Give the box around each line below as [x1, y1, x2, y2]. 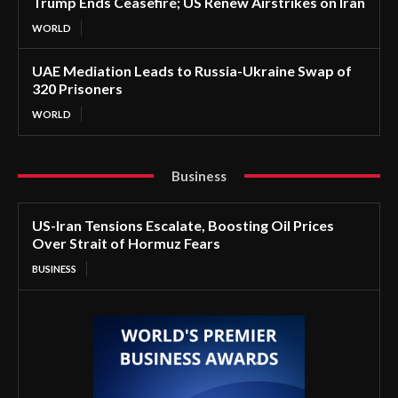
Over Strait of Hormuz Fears [32, 234, 220, 251]
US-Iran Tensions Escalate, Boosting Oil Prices [32, 216, 334, 234]
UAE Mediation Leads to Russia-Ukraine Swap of [32, 61, 352, 79]
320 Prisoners [32, 79, 123, 97]
